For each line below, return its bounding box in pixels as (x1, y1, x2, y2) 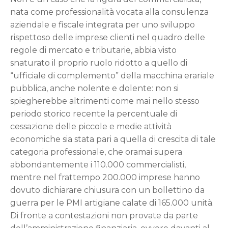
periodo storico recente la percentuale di (10, 109, 177, 119)
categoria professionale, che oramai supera (10, 147, 182, 157)
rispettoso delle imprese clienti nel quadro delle (10, 33, 205, 42)
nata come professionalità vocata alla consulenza (10, 7, 209, 17)
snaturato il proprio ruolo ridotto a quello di (10, 58, 187, 68)
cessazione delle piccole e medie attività (10, 122, 172, 131)
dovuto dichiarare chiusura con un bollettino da (10, 185, 205, 195)
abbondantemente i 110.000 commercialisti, (10, 160, 186, 169)
